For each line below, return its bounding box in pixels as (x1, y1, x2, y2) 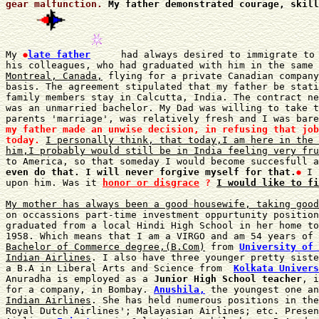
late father (28, 48, 90, 60)
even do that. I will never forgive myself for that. (6, 166, 296, 177)
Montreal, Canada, (6, 70, 103, 81)
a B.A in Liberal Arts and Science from (6, 262, 234, 273)
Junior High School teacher (154, 273, 302, 284)
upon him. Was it (6, 177, 103, 188)
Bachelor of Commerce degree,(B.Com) (6, 241, 205, 252)
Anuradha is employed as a (6, 273, 154, 284)
